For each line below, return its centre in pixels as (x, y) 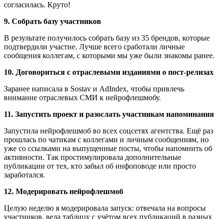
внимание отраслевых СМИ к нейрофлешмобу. (82, 98)
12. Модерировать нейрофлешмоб (64, 192)
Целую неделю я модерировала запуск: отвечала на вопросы (105, 208)
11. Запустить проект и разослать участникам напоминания (109, 114)
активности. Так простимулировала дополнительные (93, 157)
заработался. (24, 175)
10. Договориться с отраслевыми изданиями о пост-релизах (109, 72)
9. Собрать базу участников (53, 22)
